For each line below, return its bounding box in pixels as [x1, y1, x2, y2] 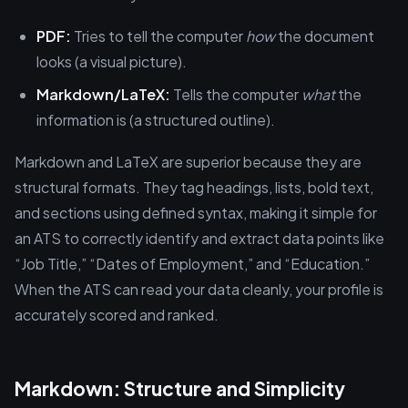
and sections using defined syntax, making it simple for [15, 203, 377, 222]
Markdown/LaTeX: [36, 85, 170, 104]
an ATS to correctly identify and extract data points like [15, 229, 384, 248]
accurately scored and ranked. [15, 305, 219, 324]
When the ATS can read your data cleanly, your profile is [15, 280, 383, 299]
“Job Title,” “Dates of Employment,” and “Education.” [15, 254, 370, 273]
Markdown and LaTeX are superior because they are [15, 152, 362, 171]
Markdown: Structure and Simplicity [15, 376, 345, 401]
